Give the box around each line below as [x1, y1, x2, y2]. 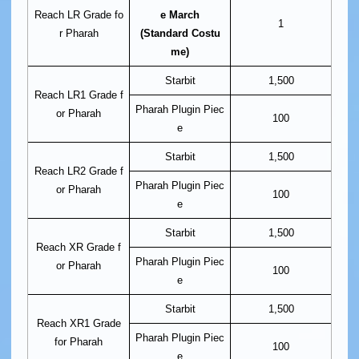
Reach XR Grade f [36, 240, 121, 253]
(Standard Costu [139, 26, 220, 39]
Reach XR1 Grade [36, 317, 121, 329]
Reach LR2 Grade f [34, 164, 123, 177]
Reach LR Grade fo [34, 8, 123, 21]
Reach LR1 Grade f [34, 88, 123, 101]
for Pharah [54, 335, 103, 348]
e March [160, 8, 200, 21]
